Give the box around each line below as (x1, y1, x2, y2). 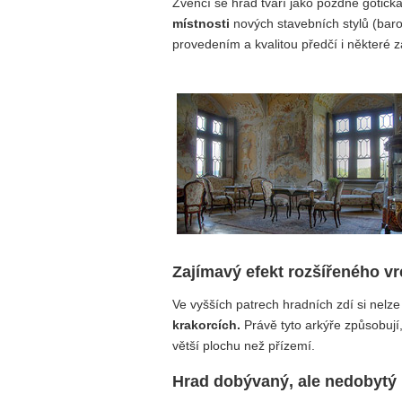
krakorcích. (172, 318, 240, 333)
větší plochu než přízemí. (172, 338, 315, 354)
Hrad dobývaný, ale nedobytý (172, 371, 397, 390)
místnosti (172, 15, 230, 31)
